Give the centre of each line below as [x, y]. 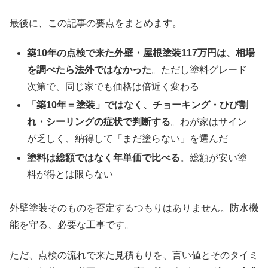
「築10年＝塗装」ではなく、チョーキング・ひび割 [138, 105]
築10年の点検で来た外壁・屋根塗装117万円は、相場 [141, 53]
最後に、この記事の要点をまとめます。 [96, 23]
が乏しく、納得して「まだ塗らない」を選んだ [128, 139]
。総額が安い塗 [214, 157]
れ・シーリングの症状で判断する [99, 122]
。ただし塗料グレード [200, 70]
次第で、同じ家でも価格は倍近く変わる [113, 87]
